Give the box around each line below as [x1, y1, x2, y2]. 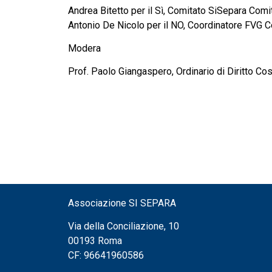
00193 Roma [68, 235, 122, 247]
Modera [68, 42, 101, 54]
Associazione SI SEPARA [68, 197, 176, 209]
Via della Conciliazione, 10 [68, 220, 179, 233]
